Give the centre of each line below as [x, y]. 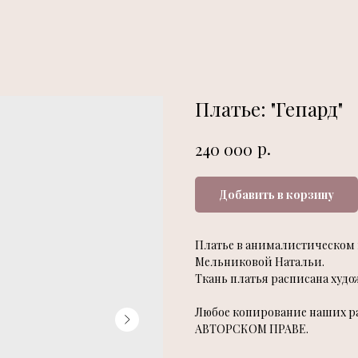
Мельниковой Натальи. [260, 262]
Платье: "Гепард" [269, 109]
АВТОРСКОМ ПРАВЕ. [252, 329]
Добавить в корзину [276, 195]
